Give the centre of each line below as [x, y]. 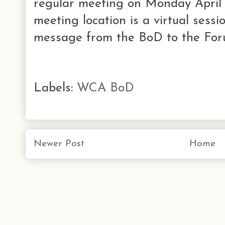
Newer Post [59, 144]
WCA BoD [105, 88]
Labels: [55, 88]
